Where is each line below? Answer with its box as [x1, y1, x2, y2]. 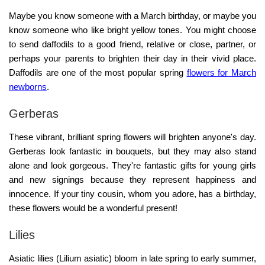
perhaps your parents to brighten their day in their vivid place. [9, 53, 256, 64]
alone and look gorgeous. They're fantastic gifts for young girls [9, 160, 256, 171]
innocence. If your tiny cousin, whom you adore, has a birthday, [9, 189, 256, 199]
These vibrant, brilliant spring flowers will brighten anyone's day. [9, 132, 256, 143]
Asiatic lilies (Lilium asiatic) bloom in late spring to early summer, [9, 253, 256, 264]
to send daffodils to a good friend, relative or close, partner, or [9, 39, 256, 50]
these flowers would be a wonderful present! [9, 203, 177, 214]
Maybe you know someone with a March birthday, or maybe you [9, 11, 256, 21]
